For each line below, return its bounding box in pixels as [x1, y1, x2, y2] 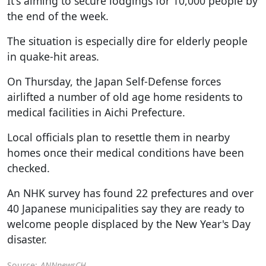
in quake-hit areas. [7, 49, 99, 64]
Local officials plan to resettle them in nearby [7, 129, 230, 144]
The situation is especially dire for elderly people [7, 33, 248, 48]
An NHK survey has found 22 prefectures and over [7, 185, 254, 200]
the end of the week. [7, 8, 109, 23]
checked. [7, 160, 50, 175]
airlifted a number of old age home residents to [7, 89, 243, 104]
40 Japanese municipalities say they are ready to [7, 201, 245, 216]
